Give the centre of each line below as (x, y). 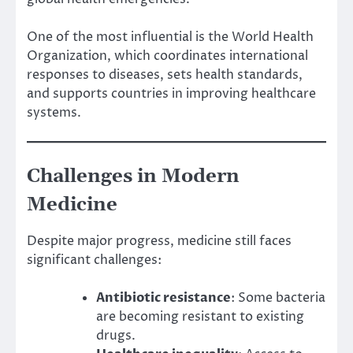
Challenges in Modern (133, 176)
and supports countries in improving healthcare (171, 93)
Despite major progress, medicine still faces (159, 241)
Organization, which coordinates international (167, 56)
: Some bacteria (278, 297)
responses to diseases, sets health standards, (165, 74)
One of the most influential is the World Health (170, 37)
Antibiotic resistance (163, 297)
